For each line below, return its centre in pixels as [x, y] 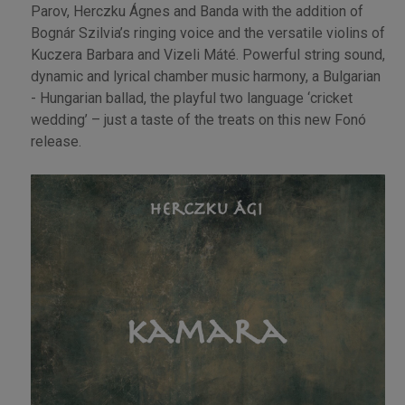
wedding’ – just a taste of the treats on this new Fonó [198, 119]
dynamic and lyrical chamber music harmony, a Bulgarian [205, 76]
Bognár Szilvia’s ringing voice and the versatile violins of [207, 33]
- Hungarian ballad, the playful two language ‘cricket [191, 98]
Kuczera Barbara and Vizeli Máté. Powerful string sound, [207, 54]
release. [56, 141]
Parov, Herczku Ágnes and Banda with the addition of [197, 11]
